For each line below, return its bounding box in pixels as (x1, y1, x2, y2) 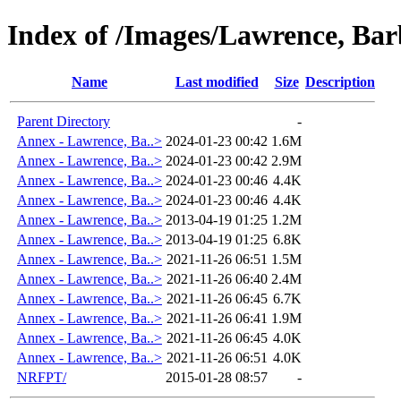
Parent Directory (17, 113, 110, 129)
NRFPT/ (17, 369, 66, 385)
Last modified (175, 73, 259, 90)
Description (305, 73, 375, 90)
